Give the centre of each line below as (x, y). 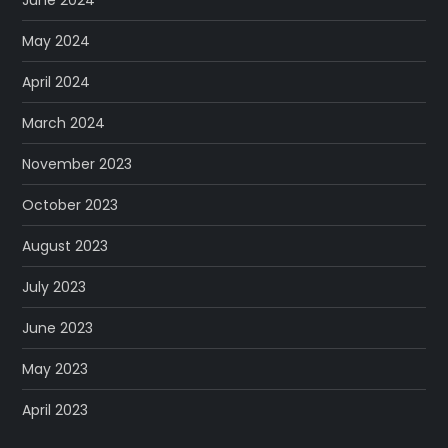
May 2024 (56, 40)
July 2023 (54, 286)
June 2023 (58, 327)
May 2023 (55, 368)
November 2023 (77, 163)
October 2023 (70, 204)
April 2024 (56, 81)
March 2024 (64, 122)
